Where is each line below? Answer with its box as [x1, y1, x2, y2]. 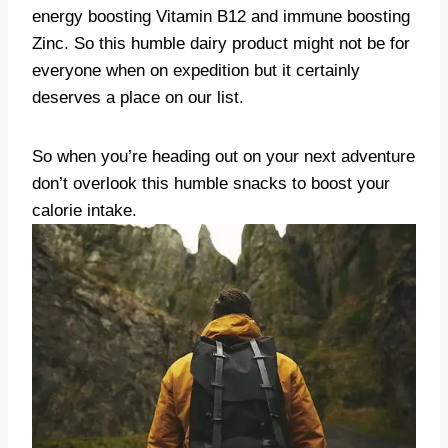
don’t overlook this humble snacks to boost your [32, 174, 390, 194]
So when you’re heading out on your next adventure [32, 147, 415, 167]
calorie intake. [32, 201, 137, 221]
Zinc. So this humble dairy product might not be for [32, 34, 410, 54]
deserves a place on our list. [32, 88, 249, 108]
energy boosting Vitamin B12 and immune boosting [32, 7, 410, 27]
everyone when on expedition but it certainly [32, 61, 360, 81]
